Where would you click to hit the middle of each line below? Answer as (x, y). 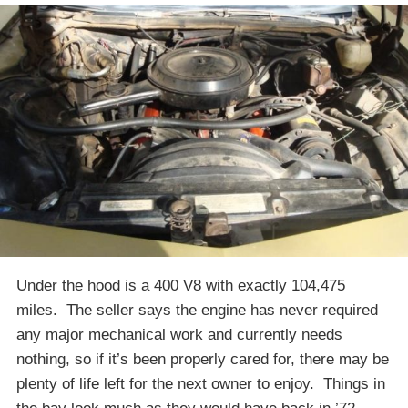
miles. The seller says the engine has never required (197, 310)
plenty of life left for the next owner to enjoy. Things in (201, 383)
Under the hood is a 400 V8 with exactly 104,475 (181, 285)
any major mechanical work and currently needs (179, 334)
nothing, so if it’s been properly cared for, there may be (203, 359)
